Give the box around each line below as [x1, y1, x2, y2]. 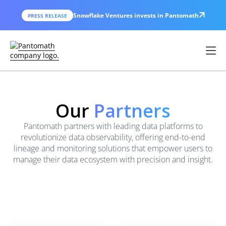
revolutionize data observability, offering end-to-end [21, 132, 205, 143]
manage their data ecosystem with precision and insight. [13, 154, 213, 165]
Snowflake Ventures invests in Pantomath [73, 11, 199, 20]
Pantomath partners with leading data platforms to [23, 121, 203, 132]
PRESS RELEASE [27, 12, 67, 19]
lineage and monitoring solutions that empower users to [14, 143, 212, 154]
